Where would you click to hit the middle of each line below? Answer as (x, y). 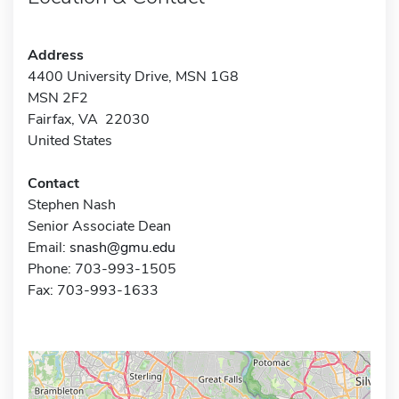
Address (56, 55)
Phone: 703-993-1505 (102, 269)
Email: (49, 247)
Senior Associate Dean (99, 226)
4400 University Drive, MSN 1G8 (133, 76)
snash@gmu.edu (122, 247)
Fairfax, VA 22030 (89, 119)
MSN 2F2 (58, 98)
